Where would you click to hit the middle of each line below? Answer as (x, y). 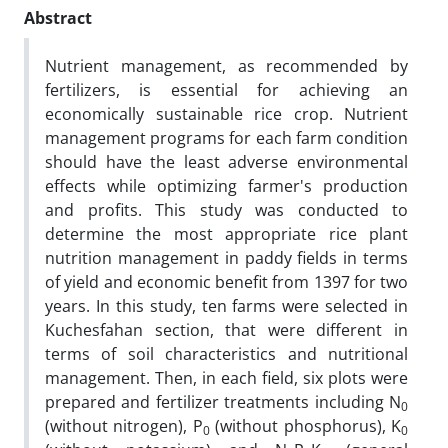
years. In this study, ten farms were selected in (226, 305)
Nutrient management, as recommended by (226, 65)
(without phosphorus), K (305, 425)
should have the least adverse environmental (226, 161)
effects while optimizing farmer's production (226, 185)
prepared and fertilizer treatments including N (223, 401)
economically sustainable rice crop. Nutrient (226, 113)
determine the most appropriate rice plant (226, 233)
